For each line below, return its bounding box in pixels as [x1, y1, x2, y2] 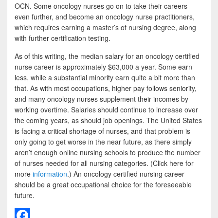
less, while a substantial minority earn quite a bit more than [15, 73, 195, 82]
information [33, 169, 67, 179]
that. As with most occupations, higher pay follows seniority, [15, 83, 197, 93]
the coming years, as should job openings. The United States [15, 115, 202, 125]
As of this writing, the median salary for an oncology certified [15, 51, 200, 61]
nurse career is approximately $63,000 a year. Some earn [15, 62, 192, 72]
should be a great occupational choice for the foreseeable [15, 180, 192, 189]
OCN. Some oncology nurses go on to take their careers [15, 1, 187, 11]
